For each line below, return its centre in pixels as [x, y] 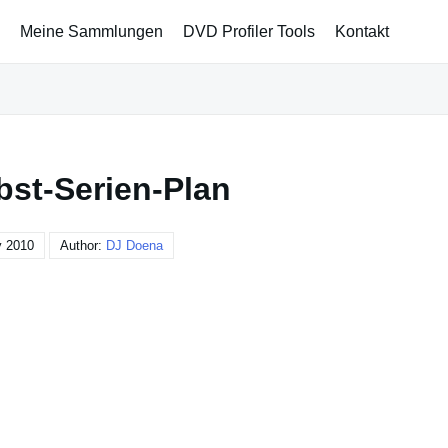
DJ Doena [134, 245]
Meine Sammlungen [91, 31]
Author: [83, 245]
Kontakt [362, 31]
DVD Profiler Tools [249, 31]
